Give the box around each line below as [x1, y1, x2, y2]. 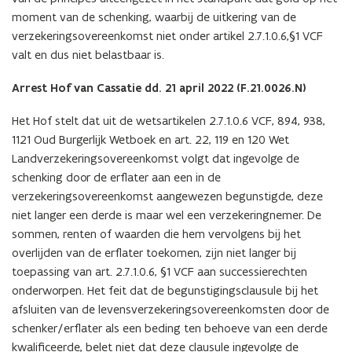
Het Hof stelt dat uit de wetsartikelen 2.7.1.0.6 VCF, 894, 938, [12, 112, 325, 128]
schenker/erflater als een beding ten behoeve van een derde [12, 320, 328, 335]
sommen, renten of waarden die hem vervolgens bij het [12, 225, 301, 241]
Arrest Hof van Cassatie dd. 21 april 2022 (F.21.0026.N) [12, 79, 306, 96]
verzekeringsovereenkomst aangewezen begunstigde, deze [12, 188, 323, 203]
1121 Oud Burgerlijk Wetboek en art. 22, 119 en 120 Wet [12, 131, 289, 147]
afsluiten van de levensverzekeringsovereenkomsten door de [12, 301, 329, 317]
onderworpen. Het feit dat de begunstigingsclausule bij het [12, 282, 318, 298]
